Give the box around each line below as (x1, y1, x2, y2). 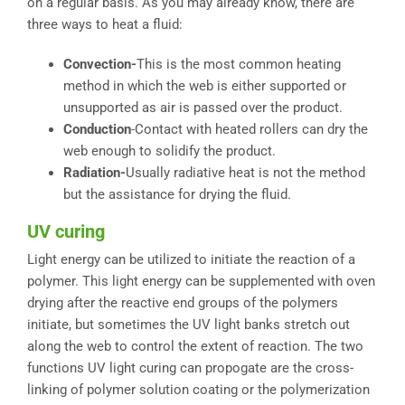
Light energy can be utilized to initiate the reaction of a (27, 251, 355, 268)
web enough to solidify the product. (63, 143, 276, 160)
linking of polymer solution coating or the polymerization (27, 381, 370, 399)
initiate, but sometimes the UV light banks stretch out (27, 316, 350, 334)
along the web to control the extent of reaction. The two (27, 338, 363, 355)
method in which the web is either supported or (63, 78, 346, 95)
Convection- (63, 56, 137, 73)
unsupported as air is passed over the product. (63, 99, 343, 117)
